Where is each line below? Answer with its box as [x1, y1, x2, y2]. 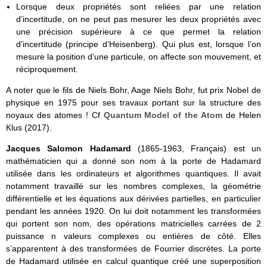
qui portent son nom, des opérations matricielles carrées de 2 [6, 219, 261, 229]
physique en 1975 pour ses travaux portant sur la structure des [6, 98, 261, 108]
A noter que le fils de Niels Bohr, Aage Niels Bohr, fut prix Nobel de [6, 85, 261, 95]
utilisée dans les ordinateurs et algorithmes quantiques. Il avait [6, 169, 261, 179]
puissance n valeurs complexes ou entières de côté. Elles [6, 231, 261, 241]
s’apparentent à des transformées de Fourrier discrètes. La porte [6, 244, 261, 254]
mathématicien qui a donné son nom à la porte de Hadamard [6, 156, 261, 166]
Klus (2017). [6, 123, 52, 133]
